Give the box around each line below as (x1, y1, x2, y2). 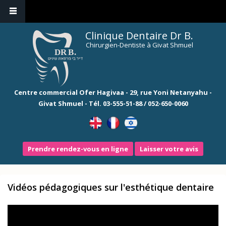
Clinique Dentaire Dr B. (85, 29, 194, 42)
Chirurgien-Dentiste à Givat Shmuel (85, 40, 193, 49)
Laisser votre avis (140, 144, 198, 153)
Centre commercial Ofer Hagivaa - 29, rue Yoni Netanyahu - (14, 88, 212, 97)
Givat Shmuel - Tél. (38, 99, 103, 108)
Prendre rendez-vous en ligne (28, 144, 128, 153)
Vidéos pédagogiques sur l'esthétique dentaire (8, 181, 214, 193)
